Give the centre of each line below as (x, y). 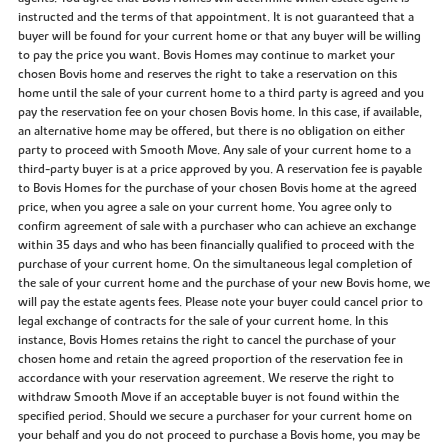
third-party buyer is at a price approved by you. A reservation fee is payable (219, 168)
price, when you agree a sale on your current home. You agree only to (204, 206)
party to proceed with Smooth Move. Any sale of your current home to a (214, 149)
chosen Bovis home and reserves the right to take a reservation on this (207, 73)
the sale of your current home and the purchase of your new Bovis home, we (223, 282)
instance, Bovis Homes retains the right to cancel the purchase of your (206, 339)
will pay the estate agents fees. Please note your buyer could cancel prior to (220, 301)
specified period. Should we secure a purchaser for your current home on (214, 415)
